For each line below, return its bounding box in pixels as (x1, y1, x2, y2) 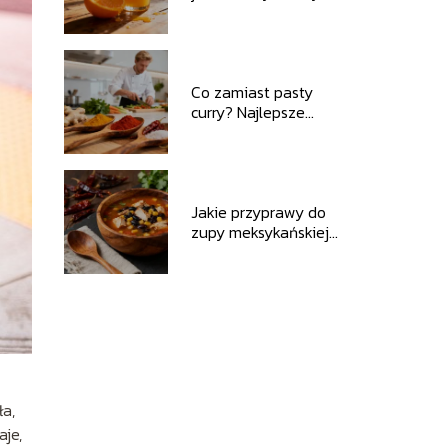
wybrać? (190, 240, 250, 264)
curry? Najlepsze (190, 100, 305, 124)
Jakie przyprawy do (190, 200, 326, 224)
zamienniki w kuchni (190, 120, 333, 144)
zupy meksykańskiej (190, 220, 329, 244)
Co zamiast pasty (190, 80, 313, 104)
